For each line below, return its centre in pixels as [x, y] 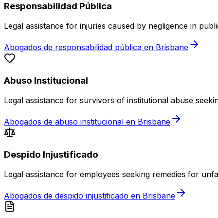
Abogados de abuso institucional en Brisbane [87, 121]
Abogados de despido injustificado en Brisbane [90, 195]
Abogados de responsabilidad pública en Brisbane [96, 47]
